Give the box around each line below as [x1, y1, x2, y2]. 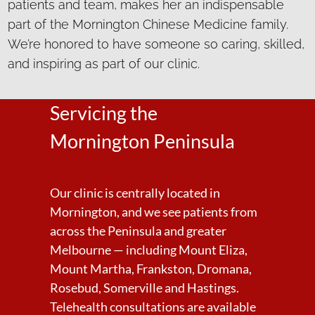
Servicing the [49, 101, 157, 124]
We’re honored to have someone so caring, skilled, [8, 37, 304, 51]
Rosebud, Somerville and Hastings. [49, 280, 239, 295]
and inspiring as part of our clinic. [8, 56, 200, 71]
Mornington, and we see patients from [49, 204, 257, 219]
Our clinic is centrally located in [49, 185, 220, 200]
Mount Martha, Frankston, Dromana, [49, 261, 252, 276]
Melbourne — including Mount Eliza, [49, 242, 247, 257]
